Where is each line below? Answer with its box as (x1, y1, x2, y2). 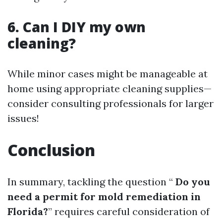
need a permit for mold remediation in (7, 190, 201, 203)
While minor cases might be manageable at (7, 67, 208, 80)
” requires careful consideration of (48, 205, 210, 218)
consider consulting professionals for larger (7, 97, 214, 110)
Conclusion (7, 139, 95, 161)
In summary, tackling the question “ (7, 175, 173, 188)
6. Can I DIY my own (7, 17, 146, 37)
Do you (173, 175, 210, 188)
